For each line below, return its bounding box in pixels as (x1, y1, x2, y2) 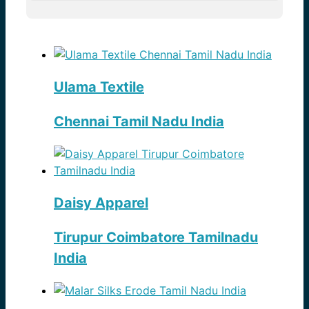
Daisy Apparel (54, 194, 148, 211)
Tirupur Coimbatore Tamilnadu (54, 228, 258, 246)
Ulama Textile (54, 78, 144, 95)
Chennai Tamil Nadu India (54, 112, 224, 130)
